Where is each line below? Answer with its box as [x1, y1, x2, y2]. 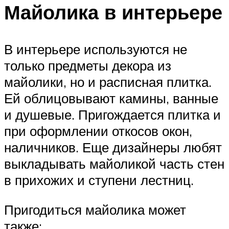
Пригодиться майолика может [4, 201, 186, 218]
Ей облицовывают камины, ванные [4, 89, 218, 106]
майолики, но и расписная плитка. [4, 73, 212, 90]
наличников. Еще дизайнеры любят [4, 139, 222, 155]
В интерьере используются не [4, 40, 187, 57]
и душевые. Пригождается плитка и [4, 106, 221, 123]
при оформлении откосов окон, [4, 122, 192, 139]
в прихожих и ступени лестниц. [4, 171, 194, 188]
